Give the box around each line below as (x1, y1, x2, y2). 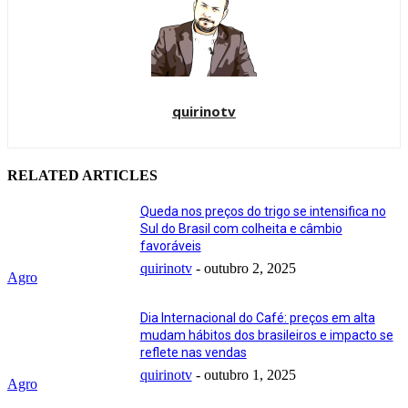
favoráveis (139, 239, 201, 254)
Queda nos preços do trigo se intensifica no (139, 204, 386, 219)
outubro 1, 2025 (203, 367, 296, 383)
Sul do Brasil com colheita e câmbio (139, 221, 342, 237)
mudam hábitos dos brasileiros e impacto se (139, 328, 393, 343)
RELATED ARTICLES (7, 168, 158, 184)
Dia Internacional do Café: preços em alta (139, 311, 375, 326)
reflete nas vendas (139, 345, 247, 361)
